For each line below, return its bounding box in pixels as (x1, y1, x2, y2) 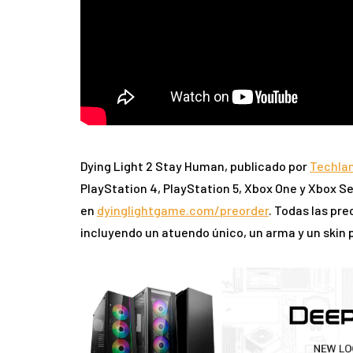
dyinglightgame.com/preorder (97, 203, 269, 218)
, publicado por (225, 158, 310, 174)
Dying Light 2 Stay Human (80, 158, 225, 174)
